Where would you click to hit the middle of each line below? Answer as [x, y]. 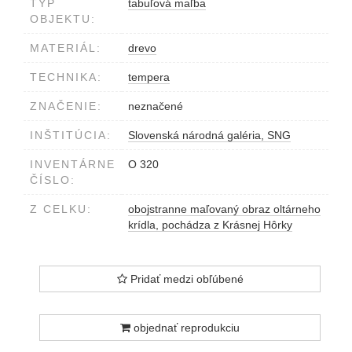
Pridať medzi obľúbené [185, 279]
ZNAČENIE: [66, 106]
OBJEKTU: [63, 18]
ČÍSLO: [53, 180]
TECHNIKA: [66, 77]
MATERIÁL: [66, 48]
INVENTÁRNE [73, 164]
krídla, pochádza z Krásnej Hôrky [210, 224]
